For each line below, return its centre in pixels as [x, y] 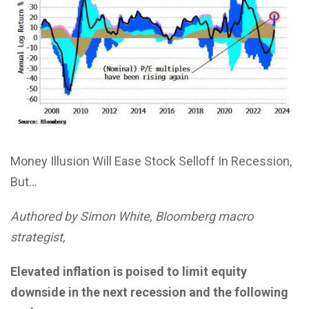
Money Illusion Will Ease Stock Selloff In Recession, [151, 161]
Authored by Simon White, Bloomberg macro [132, 217]
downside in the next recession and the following [149, 292]
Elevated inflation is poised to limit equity [129, 272]
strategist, [38, 237]
